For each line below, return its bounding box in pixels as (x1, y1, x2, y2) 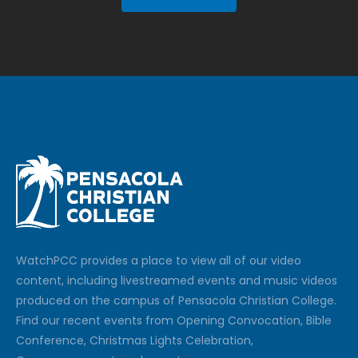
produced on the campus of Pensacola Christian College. (16, 292, 336, 308)
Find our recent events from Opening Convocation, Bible (16, 312, 332, 328)
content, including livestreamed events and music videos (16, 272, 337, 288)
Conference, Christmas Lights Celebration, (16, 332, 253, 348)
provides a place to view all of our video (78, 253, 301, 268)
